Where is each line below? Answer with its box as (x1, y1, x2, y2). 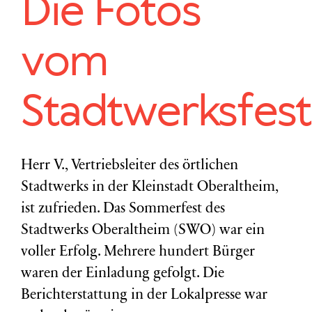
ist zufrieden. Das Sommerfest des (21, 202, 225, 217)
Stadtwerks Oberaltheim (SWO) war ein (21, 224, 265, 238)
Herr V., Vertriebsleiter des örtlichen (21, 159, 238, 173)
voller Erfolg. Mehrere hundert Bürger (21, 245, 255, 260)
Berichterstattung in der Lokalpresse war (21, 288, 267, 303)
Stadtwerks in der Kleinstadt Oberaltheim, (21, 180, 278, 195)
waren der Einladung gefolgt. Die (21, 267, 224, 281)
